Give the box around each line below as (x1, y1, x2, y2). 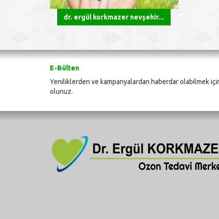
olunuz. (50, 88, 73, 96)
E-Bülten (50, 64, 79, 72)
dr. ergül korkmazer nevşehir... (64, 13, 165, 22)
